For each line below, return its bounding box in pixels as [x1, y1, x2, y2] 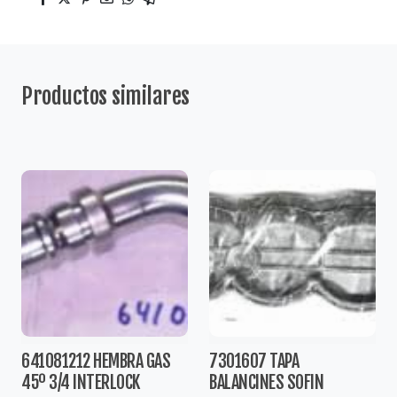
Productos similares [21, 81, 190, 110]
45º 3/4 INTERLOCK [21, 370, 140, 393]
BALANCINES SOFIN [209, 370, 323, 393]
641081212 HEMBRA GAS [21, 349, 170, 372]
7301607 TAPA [209, 349, 299, 372]
